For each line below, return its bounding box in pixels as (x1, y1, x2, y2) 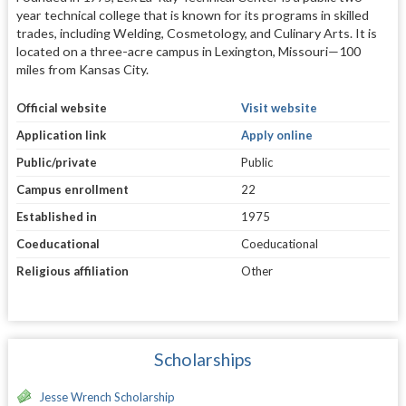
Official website (15, 101, 107, 116)
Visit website (240, 101, 317, 116)
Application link (15, 128, 106, 143)
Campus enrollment (15, 182, 129, 198)
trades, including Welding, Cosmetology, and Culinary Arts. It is (15, 24, 377, 41)
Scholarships (153, 349, 252, 371)
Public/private (15, 155, 97, 170)
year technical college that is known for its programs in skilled (15, 6, 369, 23)
